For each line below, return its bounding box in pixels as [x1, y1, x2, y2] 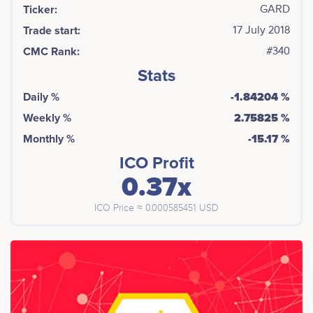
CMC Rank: [23, 45, 80, 59]
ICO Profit [119, 153, 194, 174]
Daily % [23, 90, 59, 105]
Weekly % [23, 111, 71, 126]
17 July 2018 [233, 24, 290, 38]
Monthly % [23, 132, 75, 147]
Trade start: [23, 24, 80, 38]
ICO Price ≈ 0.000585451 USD [94, 203, 219, 214]
